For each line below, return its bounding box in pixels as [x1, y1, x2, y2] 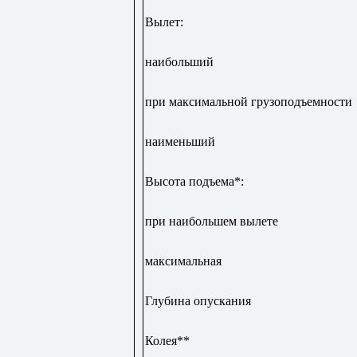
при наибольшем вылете [144, 214, 278, 228]
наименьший [144, 134, 215, 148]
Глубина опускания [144, 293, 251, 308]
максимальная [144, 253, 222, 268]
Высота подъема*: [144, 174, 244, 188]
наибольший [144, 54, 214, 69]
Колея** [144, 333, 190, 347]
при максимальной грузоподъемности [144, 94, 352, 108]
